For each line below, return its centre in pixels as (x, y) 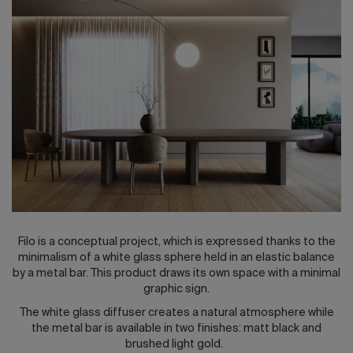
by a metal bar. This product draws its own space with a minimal (176, 273)
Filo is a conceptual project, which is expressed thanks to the (176, 242)
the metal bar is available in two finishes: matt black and (176, 328)
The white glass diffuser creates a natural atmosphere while (176, 312)
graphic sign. (176, 289)
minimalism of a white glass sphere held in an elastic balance (176, 257)
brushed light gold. (176, 344)
